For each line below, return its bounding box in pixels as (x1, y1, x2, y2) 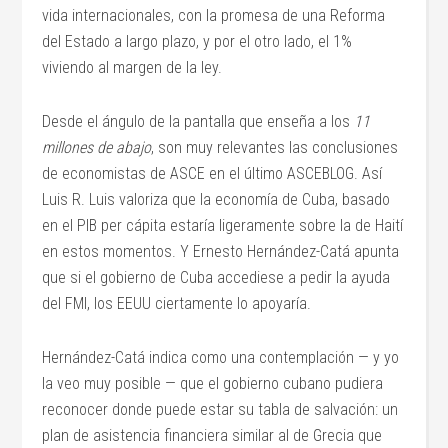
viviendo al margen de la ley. (42, 58, 223, 77)
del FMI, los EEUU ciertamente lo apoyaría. (42, 294, 312, 313)
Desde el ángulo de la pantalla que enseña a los (42, 112, 355, 131)
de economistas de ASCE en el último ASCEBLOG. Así (42, 164, 383, 183)
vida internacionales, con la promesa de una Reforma (42, 6, 386, 25)
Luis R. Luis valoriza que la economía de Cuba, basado (42, 190, 391, 209)
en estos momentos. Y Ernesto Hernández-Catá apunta (42, 242, 400, 261)
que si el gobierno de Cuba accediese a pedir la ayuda (42, 268, 391, 287)
